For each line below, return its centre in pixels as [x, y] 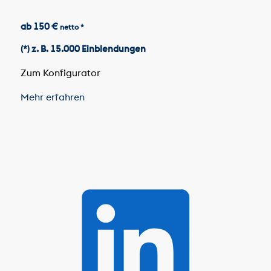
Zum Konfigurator [61, 72]
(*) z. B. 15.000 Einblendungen [83, 49]
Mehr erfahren [54, 96]
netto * [72, 27]
